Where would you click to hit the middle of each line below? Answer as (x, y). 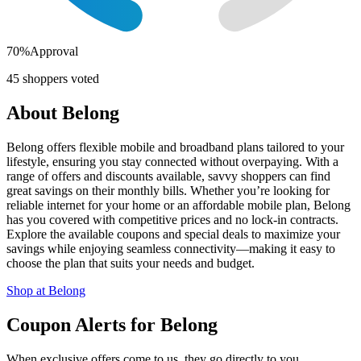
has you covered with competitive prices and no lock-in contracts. (172, 219)
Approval (54, 52)
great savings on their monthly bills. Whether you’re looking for (168, 190)
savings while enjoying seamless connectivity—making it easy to (171, 248)
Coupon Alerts (66, 324)
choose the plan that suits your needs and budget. (131, 263)
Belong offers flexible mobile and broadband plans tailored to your (175, 147)
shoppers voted (59, 79)
